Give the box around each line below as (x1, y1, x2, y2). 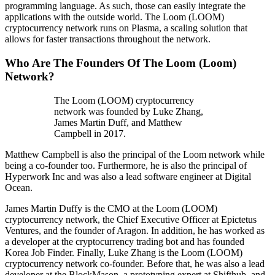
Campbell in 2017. (54, 128, 126, 139)
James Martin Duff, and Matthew (54, 117, 182, 128)
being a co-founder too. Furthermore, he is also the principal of (5, 160, 247, 171)
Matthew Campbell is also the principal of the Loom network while (5, 149, 265, 160)
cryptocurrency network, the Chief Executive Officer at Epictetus (5, 214, 257, 225)
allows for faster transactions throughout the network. (5, 34, 211, 45)
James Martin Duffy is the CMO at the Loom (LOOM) (5, 203, 217, 214)
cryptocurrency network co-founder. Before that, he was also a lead (5, 258, 265, 269)
